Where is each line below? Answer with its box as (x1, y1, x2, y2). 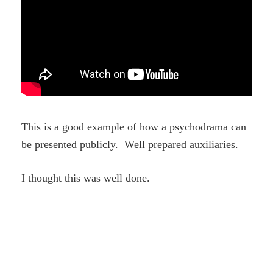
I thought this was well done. (21, 171, 151, 184)
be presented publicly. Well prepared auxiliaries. (21, 138, 239, 151)
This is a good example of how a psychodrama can (21, 120, 247, 133)
